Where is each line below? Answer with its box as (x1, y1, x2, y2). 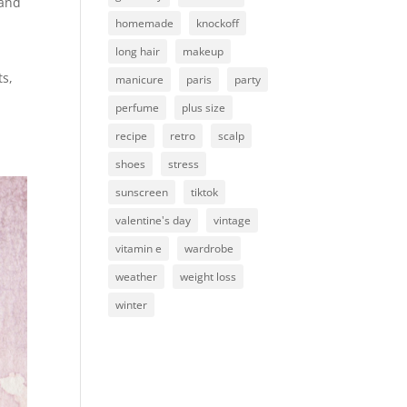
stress (168, 155, 200, 172)
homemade (115, 15, 174, 31)
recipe (115, 127, 148, 144)
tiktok (191, 184, 219, 200)
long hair (115, 43, 161, 59)
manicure (115, 71, 164, 87)
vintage (213, 212, 252, 228)
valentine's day (115, 212, 192, 228)
